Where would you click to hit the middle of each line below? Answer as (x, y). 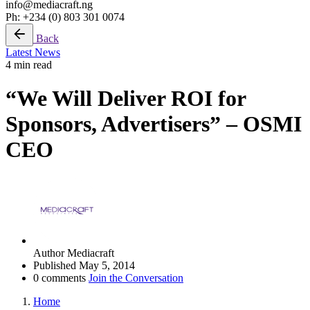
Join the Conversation (136, 277)
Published (55, 265)
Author (49, 253)
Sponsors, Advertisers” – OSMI (154, 124)
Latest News (33, 52)
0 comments (61, 277)
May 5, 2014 (107, 265)
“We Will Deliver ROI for (126, 99)
